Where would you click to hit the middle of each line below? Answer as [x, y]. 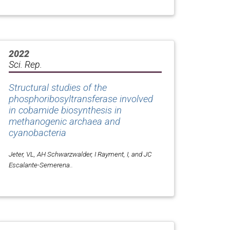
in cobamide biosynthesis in [65, 110]
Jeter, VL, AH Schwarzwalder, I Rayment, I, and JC [80, 154]
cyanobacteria [37, 133]
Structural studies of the [58, 88]
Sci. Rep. [25, 64]
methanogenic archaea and [64, 121]
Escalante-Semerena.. [41, 165]
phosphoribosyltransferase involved [81, 99]
